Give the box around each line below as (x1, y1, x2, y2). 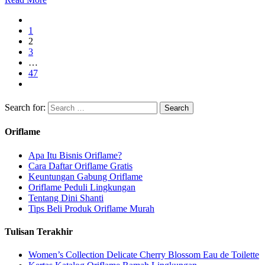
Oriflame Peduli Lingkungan (28, 182, 135, 192)
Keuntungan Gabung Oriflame (28, 171, 143, 182)
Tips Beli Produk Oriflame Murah (28, 203, 154, 214)
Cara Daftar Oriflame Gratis (28, 160, 132, 171)
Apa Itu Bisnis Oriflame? (28, 150, 122, 160)
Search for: (5, 102, 46, 113)
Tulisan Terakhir (5, 227, 73, 237)
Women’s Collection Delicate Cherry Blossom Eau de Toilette (28, 250, 259, 260)
